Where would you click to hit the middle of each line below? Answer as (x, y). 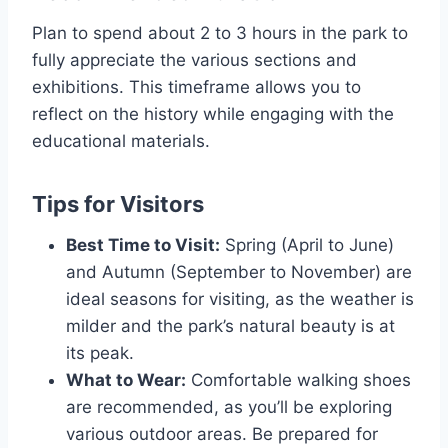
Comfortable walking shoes (298, 379)
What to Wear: (126, 379)
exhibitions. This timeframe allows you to (196, 86)
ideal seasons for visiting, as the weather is (240, 298)
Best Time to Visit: (143, 244)
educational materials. (121, 140)
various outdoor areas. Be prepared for (222, 433)
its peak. (100, 352)
